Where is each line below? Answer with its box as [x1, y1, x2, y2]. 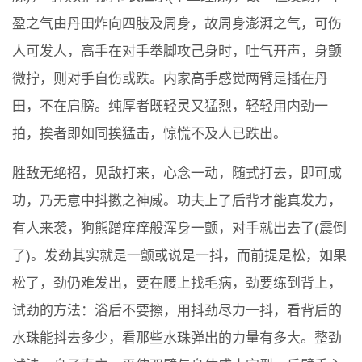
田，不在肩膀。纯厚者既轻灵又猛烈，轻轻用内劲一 [12, 98, 328, 114]
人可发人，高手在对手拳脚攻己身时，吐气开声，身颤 [12, 43, 342, 59]
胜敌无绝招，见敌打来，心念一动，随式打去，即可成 [12, 165, 342, 181]
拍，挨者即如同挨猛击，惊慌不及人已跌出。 [12, 125, 287, 141]
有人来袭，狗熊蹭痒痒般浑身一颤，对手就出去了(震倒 [12, 220, 347, 236]
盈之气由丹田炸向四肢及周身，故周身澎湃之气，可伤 [12, 15, 342, 32]
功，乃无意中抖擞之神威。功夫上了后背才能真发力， [12, 192, 342, 208]
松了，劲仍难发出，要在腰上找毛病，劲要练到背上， [12, 275, 342, 291]
